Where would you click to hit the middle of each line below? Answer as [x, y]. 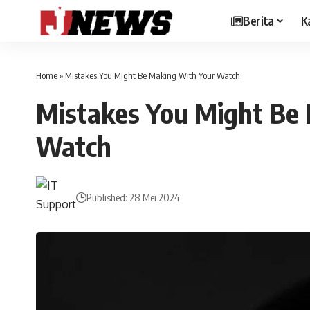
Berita [258, 20]
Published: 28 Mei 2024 [134, 197]
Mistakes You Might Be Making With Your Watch [153, 75]
